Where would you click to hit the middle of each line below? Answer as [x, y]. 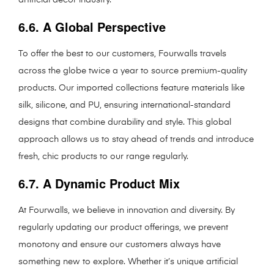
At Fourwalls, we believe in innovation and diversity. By [127, 210]
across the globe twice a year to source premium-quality [133, 71]
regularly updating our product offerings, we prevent [123, 227]
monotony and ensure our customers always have [120, 244]
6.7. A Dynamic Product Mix [99, 183]
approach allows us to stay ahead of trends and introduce [136, 139]
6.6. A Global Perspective [92, 26]
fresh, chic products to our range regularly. [103, 156]
